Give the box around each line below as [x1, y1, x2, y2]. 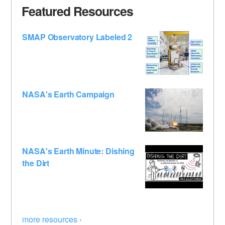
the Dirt [22, 157, 50, 169]
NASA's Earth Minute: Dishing [22, 145, 135, 157]
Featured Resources [22, 2, 134, 20]
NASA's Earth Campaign [22, 88, 115, 100]
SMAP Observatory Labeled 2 [22, 31, 133, 43]
